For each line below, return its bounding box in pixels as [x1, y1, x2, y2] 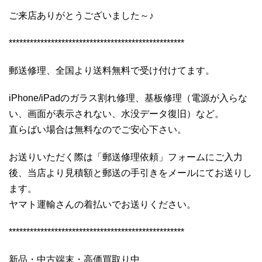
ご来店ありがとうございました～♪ [9, 10, 154, 20]
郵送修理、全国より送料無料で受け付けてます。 [9, 65, 215, 75]
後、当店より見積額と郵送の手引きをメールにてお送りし [9, 167, 252, 178]
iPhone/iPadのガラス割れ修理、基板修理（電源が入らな [9, 92, 247, 103]
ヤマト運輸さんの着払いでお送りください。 [9, 199, 196, 209]
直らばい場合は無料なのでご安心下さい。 [9, 124, 187, 135]
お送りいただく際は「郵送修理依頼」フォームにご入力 [9, 151, 243, 162]
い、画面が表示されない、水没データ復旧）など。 [9, 108, 224, 119]
